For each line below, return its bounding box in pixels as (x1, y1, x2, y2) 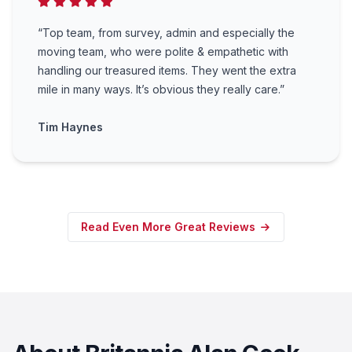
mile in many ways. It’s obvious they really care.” (38, 82, 284, 97)
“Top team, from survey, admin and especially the (38, 26, 295, 40)
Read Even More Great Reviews (81, 220, 259, 234)
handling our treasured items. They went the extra (38, 64, 296, 78)
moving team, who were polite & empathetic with (38, 45, 288, 59)
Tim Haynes (38, 120, 103, 134)
